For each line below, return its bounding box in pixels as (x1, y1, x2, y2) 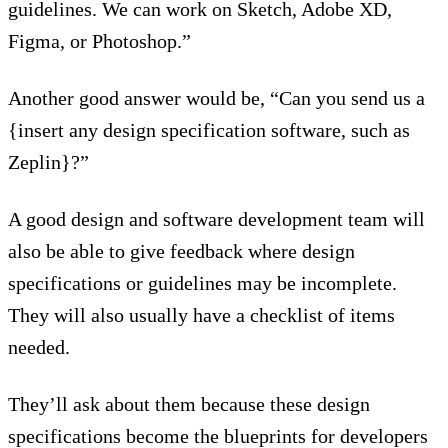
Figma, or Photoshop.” (8, 30, 191, 53)
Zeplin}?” (8, 151, 89, 174)
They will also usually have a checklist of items (8, 304, 395, 327)
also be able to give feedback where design (8, 240, 355, 263)
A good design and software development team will (8, 208, 425, 231)
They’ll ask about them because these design (8, 393, 370, 416)
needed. (8, 336, 70, 359)
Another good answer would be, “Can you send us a (8, 87, 425, 110)
